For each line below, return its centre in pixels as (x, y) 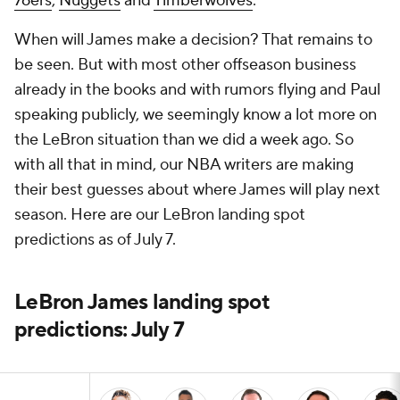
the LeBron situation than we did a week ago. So (184, 140)
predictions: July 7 (100, 330)
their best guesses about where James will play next (197, 190)
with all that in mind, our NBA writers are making (184, 165)
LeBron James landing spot (142, 302)
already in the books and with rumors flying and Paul (197, 90)
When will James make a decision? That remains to (193, 40)
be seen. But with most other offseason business (185, 65)
